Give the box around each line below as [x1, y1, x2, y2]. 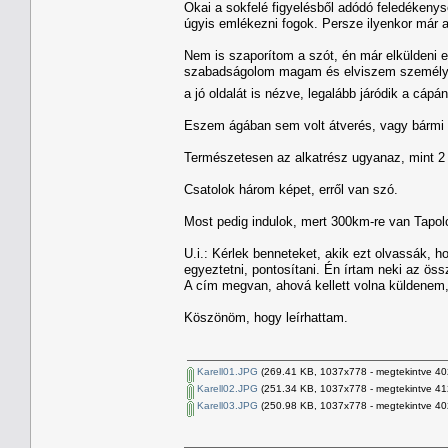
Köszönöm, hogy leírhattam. [184, 309, 348, 325]
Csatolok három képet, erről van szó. [184, 181, 398, 197]
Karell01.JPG [194, 365, 258, 377]
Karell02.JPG [194, 382, 258, 394]
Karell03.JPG [194, 399, 258, 411]
